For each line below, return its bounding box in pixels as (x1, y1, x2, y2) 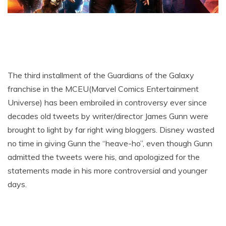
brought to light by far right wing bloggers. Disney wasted (8, 125, 214, 135)
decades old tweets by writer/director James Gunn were (8, 111, 208, 122)
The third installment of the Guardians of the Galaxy (8, 70, 194, 81)
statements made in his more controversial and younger (8, 165, 207, 176)
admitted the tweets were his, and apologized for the (8, 152, 200, 162)
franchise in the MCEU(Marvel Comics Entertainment (8, 84, 199, 94)
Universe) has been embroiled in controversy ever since (8, 97, 207, 108)
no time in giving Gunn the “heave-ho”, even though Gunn (8, 138, 212, 149)
